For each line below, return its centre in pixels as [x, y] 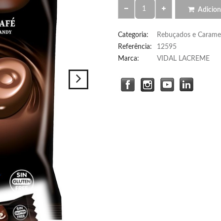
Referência [134, 47]
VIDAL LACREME [183, 59]
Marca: [129, 59]
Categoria [132, 35]
